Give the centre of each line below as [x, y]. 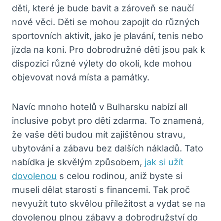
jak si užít [164, 162]
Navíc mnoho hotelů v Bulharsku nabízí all [100, 107]
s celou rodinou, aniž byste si [120, 176]
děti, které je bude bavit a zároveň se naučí [103, 8]
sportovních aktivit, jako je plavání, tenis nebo [108, 36]
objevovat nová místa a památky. [81, 77]
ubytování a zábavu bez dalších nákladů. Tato [108, 148]
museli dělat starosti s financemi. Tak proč [101, 190]
